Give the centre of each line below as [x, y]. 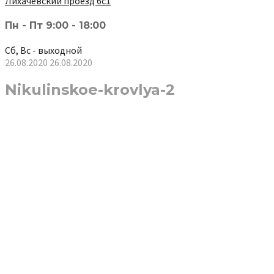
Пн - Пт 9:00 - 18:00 [55, 25]
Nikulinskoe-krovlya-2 [90, 90]
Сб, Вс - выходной [43, 50]
